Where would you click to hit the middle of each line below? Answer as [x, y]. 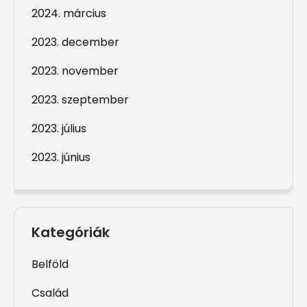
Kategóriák [71, 232]
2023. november [75, 71]
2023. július [59, 128]
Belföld [50, 264]
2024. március [69, 13]
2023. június [61, 157]
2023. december [75, 42]
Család [50, 293]
